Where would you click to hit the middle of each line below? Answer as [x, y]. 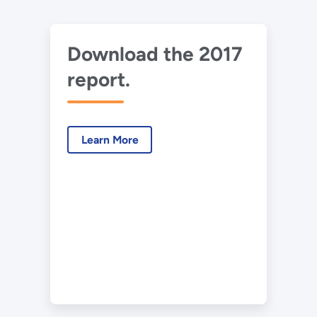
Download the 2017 [155, 54]
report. [98, 80]
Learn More [110, 139]
